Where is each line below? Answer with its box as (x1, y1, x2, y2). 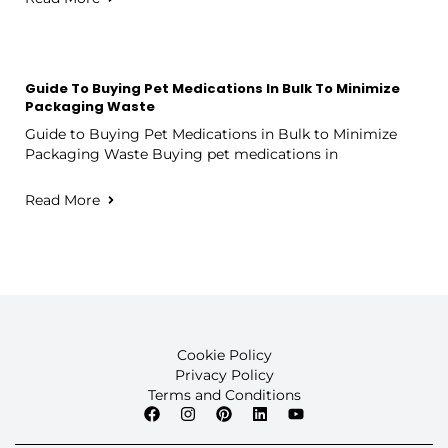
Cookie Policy (176, 345, 272, 364)
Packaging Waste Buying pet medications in (25, 144, 338, 163)
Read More (25, 190, 100, 209)
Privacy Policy (174, 365, 274, 384)
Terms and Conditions (147, 385, 301, 404)
